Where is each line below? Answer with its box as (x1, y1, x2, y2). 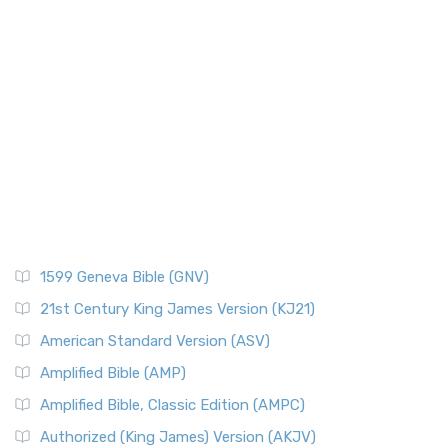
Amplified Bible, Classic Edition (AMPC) (40, 395, 305, 414)
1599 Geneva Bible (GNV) (40, 267, 209, 286)
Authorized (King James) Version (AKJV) (40, 427, 316, 446)
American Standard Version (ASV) (40, 331, 270, 350)
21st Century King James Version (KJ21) (40, 299, 315, 318)
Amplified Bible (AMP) (40, 363, 186, 382)
